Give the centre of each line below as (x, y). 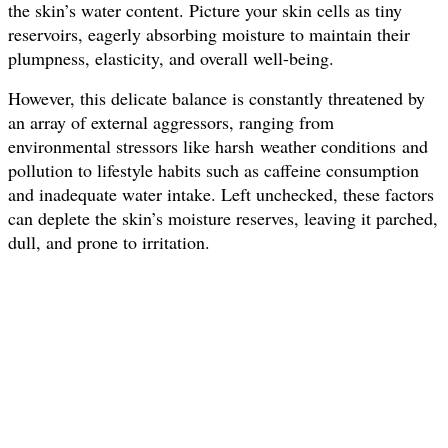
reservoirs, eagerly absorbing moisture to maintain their (209, 33)
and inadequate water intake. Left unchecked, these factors (221, 193)
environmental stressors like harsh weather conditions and (218, 145)
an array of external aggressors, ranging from (171, 121)
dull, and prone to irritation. (109, 241)
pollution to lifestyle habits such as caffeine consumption (213, 169)
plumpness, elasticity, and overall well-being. (174, 57)
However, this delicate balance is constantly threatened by (216, 97)
